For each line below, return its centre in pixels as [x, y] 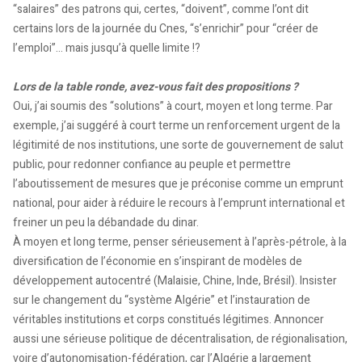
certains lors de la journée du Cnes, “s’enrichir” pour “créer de [166, 28]
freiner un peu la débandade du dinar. [106, 222]
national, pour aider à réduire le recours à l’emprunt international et [179, 203]
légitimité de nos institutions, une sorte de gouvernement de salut [178, 145]
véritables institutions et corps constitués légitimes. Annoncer [168, 319]
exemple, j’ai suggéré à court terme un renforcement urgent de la [177, 125]
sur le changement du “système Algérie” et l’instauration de [162, 300]
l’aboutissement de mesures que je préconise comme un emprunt [178, 183]
